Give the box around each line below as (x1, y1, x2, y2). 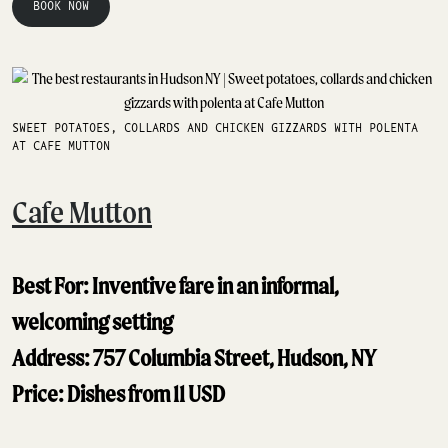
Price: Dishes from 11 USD (12, 380, 225, 407)
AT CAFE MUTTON (12, 140, 110, 153)
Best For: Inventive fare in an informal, (12, 272, 339, 299)
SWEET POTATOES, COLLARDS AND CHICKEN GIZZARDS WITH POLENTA (12, 122, 418, 135)
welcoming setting (12, 308, 173, 335)
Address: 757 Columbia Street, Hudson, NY (12, 344, 376, 371)
